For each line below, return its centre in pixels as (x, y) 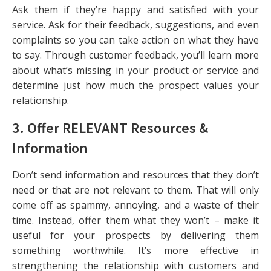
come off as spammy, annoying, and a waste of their (135, 205)
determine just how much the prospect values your (135, 85)
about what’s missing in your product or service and (135, 70)
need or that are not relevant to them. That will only (135, 190)
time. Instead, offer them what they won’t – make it (135, 220)
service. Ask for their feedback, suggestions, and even (135, 24)
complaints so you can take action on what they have (135, 40)
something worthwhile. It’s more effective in (135, 250)
